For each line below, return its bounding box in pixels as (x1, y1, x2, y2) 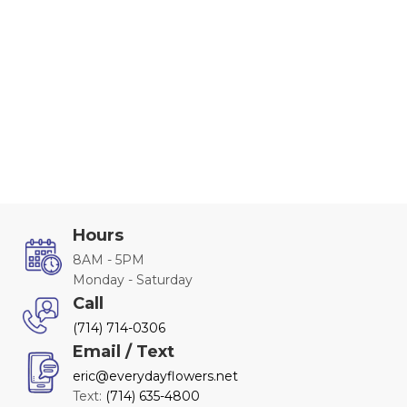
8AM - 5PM (73, 252, 144, 269)
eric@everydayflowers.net (73, 368, 238, 385)
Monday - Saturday (73, 272, 193, 289)
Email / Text (73, 342, 174, 362)
